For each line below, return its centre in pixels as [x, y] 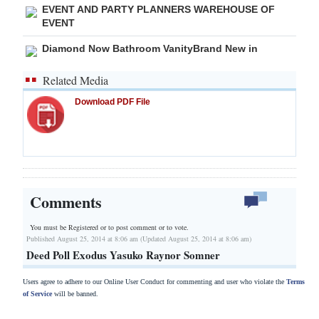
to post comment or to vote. [148, 228]
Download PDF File [113, 101]
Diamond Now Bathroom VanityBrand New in [150, 48]
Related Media [75, 80]
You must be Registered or [69, 228]
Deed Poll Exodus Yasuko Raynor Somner [123, 255]
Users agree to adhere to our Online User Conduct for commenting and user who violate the [155, 282]
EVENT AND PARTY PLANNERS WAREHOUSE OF [158, 9]
